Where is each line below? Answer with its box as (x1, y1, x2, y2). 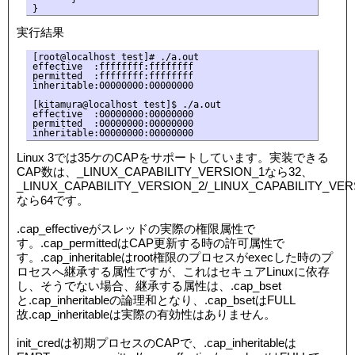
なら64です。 (17, 193, 89, 207)
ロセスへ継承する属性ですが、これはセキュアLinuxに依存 (17, 264, 330, 278)
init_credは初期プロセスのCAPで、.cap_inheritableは (17, 335, 296, 349)
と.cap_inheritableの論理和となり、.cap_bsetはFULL (17, 292, 296, 307)
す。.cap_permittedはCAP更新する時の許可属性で (17, 235, 284, 250)
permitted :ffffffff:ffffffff (32, 71, 193, 82)
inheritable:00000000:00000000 (32, 80, 193, 92)
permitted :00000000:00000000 (32, 118, 193, 130)
